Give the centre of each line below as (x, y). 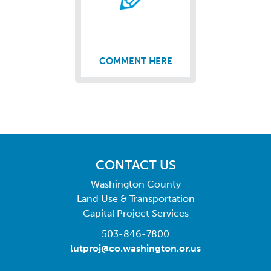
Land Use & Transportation (135, 199)
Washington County (135, 184)
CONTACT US (135, 165)
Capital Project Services (135, 213)
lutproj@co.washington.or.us (135, 248)
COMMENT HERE (135, 61)
